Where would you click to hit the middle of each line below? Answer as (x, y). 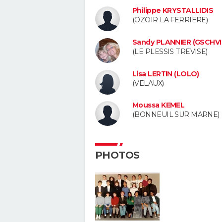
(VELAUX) (148, 83)
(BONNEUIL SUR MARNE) (176, 115)
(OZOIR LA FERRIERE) (170, 20)
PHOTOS (117, 155)
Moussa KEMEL (159, 105)
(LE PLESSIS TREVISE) (170, 51)
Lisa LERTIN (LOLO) (166, 74)
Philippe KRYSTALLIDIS (173, 10)
